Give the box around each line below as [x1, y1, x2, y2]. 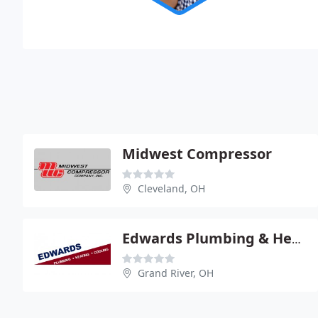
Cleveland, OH [138, 181, 205, 195]
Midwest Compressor [122, 143, 272, 163]
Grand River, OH [138, 265, 214, 280]
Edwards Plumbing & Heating [292, 231, 301, 247]
